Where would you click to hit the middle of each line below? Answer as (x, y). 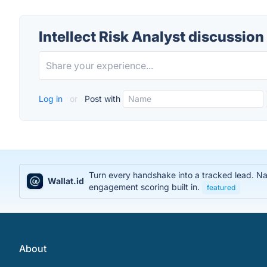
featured (221, 187)
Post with (101, 99)
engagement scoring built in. (145, 187)
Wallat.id (66, 181)
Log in (52, 99)
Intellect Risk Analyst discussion (151, 37)
